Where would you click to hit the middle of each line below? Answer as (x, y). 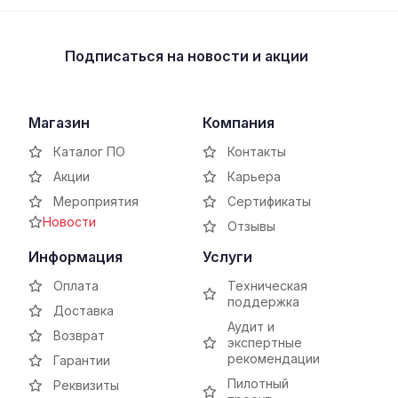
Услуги (227, 257)
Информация (76, 257)
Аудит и (251, 326)
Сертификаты (269, 201)
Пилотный (258, 383)
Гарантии (82, 360)
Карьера (254, 176)
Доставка (84, 310)
